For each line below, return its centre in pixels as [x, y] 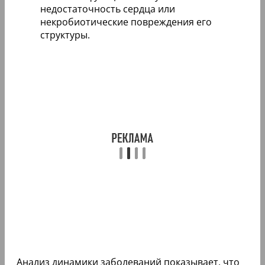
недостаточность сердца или [108, 9]
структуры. [65, 35]
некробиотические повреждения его [126, 22]
